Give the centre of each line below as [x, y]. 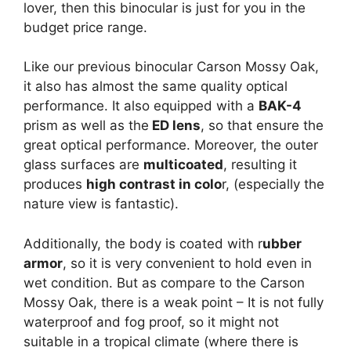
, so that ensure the [262, 125]
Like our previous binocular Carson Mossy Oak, [171, 67]
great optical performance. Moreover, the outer [171, 145]
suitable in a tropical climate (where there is [161, 341]
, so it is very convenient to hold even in [187, 263]
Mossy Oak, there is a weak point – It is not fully [174, 302]
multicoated [183, 165]
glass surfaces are [83, 165]
